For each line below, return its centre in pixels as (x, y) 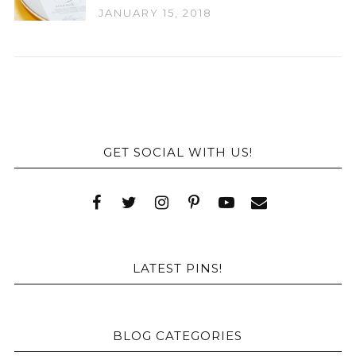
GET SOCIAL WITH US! (178, 152)
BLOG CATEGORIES (178, 336)
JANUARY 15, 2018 (155, 13)
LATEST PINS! (178, 268)
